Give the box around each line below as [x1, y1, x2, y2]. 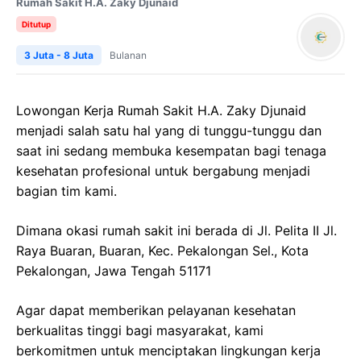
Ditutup [22, 19, 51, 29]
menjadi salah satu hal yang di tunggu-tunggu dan [16, 122, 322, 139]
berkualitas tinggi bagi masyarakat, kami [16, 322, 263, 338]
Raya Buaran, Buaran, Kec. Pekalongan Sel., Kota [16, 243, 309, 259]
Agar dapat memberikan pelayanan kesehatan [16, 302, 296, 318]
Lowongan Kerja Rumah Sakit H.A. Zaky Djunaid [16, 102, 306, 118]
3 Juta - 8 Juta [24, 49, 93, 61]
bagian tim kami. [16, 183, 117, 199]
